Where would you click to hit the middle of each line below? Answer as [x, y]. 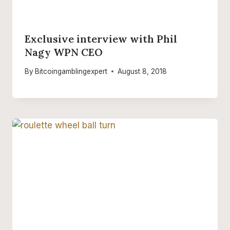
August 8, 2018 [142, 71]
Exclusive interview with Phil [101, 39]
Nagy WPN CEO [64, 52]
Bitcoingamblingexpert [71, 71]
